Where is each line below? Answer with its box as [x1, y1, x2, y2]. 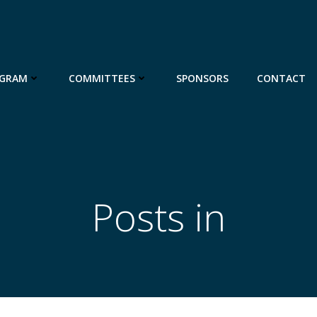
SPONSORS [176, 71, 229, 85]
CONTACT [257, 71, 306, 85]
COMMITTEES [69, 71, 135, 85]
